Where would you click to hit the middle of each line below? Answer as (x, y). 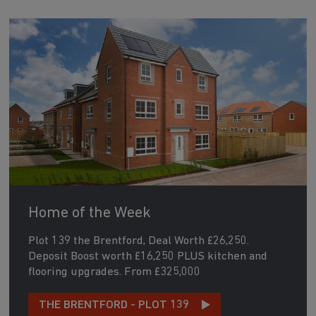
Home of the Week (89, 213)
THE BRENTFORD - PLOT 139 (114, 305)
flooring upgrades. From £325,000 (114, 272)
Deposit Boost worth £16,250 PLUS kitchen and (147, 256)
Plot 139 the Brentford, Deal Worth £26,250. (138, 241)
